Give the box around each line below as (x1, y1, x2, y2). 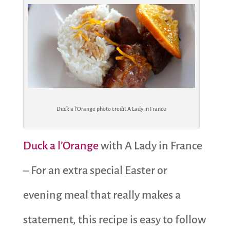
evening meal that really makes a (23, 188, 181, 201)
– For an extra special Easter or (23, 164, 167, 177)
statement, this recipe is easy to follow (23, 213, 206, 226)
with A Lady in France (100, 139, 202, 152)
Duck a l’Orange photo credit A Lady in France (56, 105, 166, 112)
